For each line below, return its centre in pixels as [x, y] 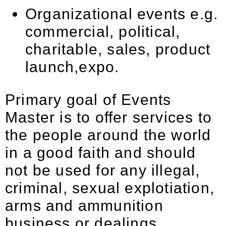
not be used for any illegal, [103, 170]
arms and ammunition [84, 206]
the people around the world [108, 135]
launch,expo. [72, 67]
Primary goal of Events [88, 100]
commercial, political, [103, 32]
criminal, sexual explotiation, [110, 188]
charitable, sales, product [118, 49]
